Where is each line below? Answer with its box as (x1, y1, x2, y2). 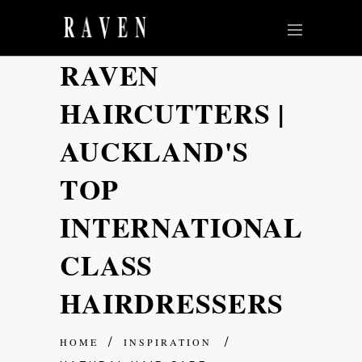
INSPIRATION (124, 335, 212, 349)
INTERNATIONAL (60, 207, 304, 247)
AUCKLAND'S (60, 131, 249, 171)
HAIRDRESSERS (60, 283, 284, 323)
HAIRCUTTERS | (60, 93, 285, 133)
